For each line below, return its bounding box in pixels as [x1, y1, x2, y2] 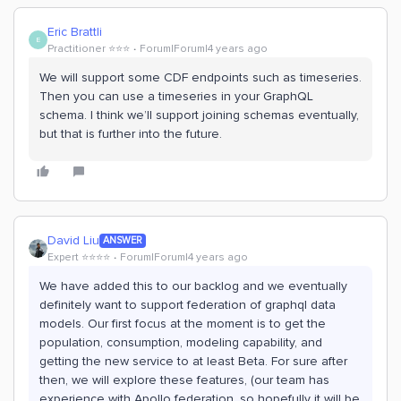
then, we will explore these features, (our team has [39, 372, 329, 388]
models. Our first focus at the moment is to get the [39, 316, 326, 331]
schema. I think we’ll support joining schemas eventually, [39, 107, 359, 123]
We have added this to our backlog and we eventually [39, 278, 347, 294]
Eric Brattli [47, 24, 102, 39]
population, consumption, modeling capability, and [39, 335, 322, 350]
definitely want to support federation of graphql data [39, 297, 336, 312]
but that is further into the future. [39, 126, 222, 141]
